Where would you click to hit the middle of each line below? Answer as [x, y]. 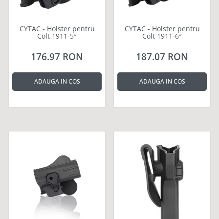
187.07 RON [162, 56]
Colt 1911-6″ [162, 36]
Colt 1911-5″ [57, 36]
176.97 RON [57, 56]
